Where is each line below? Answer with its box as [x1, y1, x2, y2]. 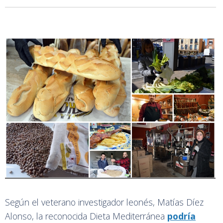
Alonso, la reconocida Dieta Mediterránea [5, 210, 167, 222]
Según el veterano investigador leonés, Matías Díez [5, 196, 204, 208]
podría [167, 210, 196, 222]
